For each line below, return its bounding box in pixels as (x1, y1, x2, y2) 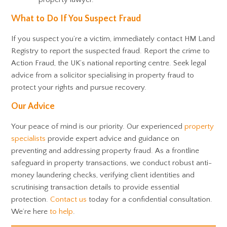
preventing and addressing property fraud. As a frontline (11, 146, 200, 155)
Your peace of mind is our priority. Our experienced (11, 122, 185, 131)
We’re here (11, 207, 50, 216)
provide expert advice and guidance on (46, 134, 180, 143)
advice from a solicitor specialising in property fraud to (11, 71, 195, 80)
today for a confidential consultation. (87, 195, 213, 204)
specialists (11, 134, 46, 143)
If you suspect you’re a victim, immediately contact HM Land (11, 34, 215, 43)
